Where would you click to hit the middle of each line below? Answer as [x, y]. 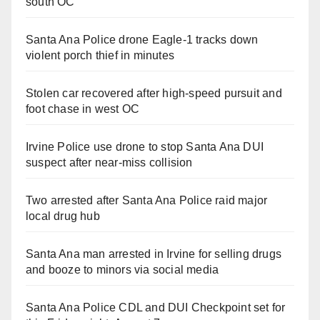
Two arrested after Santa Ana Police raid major [147, 201]
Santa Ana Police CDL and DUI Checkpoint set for [156, 308]
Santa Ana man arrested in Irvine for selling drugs [154, 254]
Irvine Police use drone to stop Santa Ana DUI [145, 147]
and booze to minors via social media [122, 270]
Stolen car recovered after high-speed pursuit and [154, 94]
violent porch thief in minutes [100, 56]
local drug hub [63, 216]
